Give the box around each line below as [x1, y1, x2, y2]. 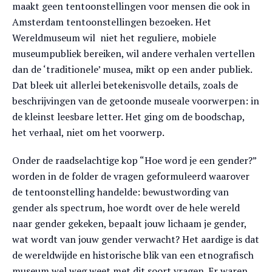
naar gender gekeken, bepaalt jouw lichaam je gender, [12, 217, 246, 230]
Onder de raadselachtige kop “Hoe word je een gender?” [12, 154, 256, 167]
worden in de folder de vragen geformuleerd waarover [12, 169, 250, 183]
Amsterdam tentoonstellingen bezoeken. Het [12, 15, 211, 29]
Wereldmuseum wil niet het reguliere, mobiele [12, 31, 216, 44]
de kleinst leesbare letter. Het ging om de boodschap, [12, 110, 245, 123]
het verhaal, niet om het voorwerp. [12, 126, 165, 139]
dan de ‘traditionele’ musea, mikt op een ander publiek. [12, 63, 252, 76]
